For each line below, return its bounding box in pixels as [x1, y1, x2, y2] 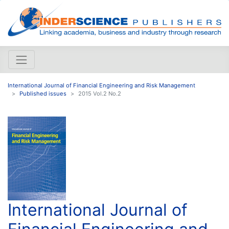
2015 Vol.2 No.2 [78, 89, 121, 97]
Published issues [19, 89, 66, 97]
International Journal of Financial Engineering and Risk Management [8, 81, 195, 89]
